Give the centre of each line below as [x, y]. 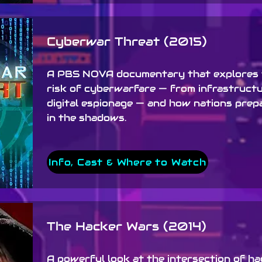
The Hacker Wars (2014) [127, 226]
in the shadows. [87, 118]
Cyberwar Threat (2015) [127, 42]
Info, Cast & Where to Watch [127, 162]
